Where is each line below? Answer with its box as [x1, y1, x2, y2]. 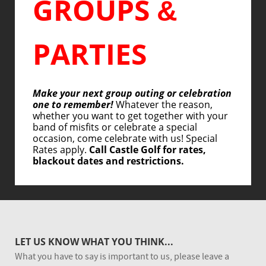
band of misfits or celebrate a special [33, 121, 197, 134]
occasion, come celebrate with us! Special [33, 132, 217, 145]
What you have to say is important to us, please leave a [15, 251, 229, 262]
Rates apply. [33, 143, 89, 157]
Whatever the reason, [116, 98, 213, 112]
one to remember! [33, 98, 116, 112]
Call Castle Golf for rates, [89, 143, 206, 157]
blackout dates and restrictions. [33, 154, 184, 168]
